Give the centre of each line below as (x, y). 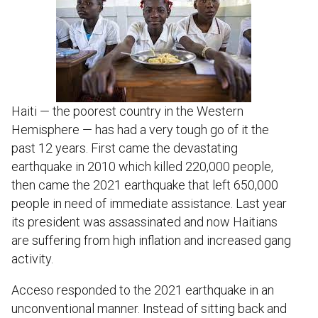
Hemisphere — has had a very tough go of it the (140, 129)
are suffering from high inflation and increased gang (151, 240)
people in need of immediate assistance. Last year (149, 203)
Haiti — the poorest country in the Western (127, 111)
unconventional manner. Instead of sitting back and (149, 308)
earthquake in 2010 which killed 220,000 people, (142, 166)
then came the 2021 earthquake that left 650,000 (145, 185)
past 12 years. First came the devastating (125, 148)
